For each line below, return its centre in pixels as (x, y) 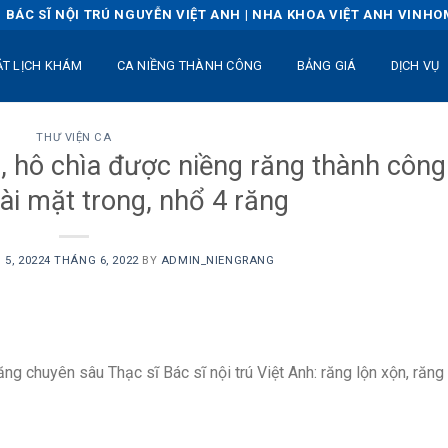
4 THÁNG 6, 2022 (91, 260)
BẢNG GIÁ (326, 65)
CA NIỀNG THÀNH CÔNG (189, 65)
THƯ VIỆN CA (74, 137)
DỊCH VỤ (415, 65)
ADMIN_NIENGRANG (217, 260)
